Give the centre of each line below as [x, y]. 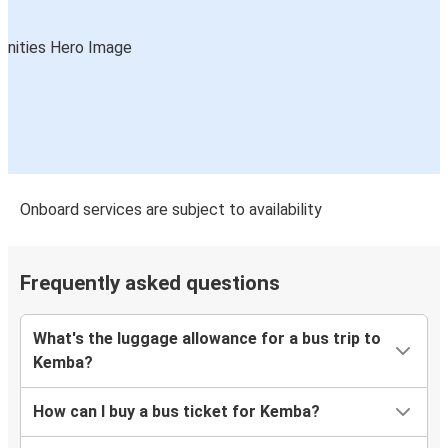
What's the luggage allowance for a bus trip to [207, 339]
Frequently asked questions [150, 283]
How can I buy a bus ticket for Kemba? [176, 412]
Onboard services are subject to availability [171, 210]
